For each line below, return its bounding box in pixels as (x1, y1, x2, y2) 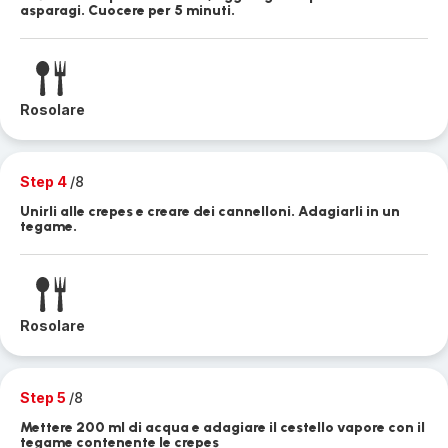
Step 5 (20, 389, 69, 406)
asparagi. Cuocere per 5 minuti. (20, 2, 235, 19)
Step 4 (20, 173, 70, 190)
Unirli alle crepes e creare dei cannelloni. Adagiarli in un (20, 203, 400, 220)
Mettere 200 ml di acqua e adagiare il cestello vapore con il (20, 419, 425, 436)
